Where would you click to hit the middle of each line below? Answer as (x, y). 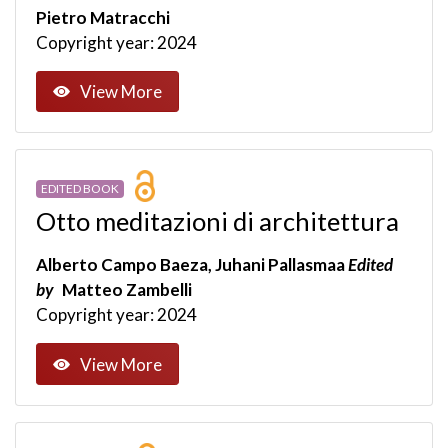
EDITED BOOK (79, 188)
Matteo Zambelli (125, 290)
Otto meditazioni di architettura (217, 221)
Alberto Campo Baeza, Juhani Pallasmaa (192, 265)
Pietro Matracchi (103, 17)
